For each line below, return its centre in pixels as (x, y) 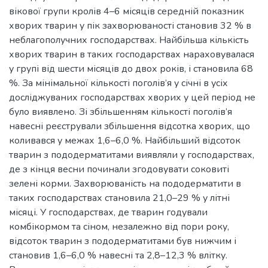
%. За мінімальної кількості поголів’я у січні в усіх (118, 83)
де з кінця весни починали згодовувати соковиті (119, 169)
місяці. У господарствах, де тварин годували (108, 212)
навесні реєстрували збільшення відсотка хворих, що (130, 126)
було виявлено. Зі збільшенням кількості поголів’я (121, 112)
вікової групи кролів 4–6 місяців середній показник (127, 11)
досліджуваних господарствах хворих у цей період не (132, 98)
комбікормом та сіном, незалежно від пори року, (119, 227)
